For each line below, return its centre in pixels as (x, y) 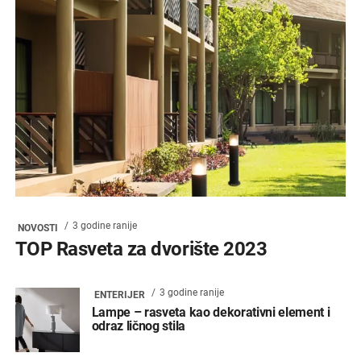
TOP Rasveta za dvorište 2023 (141, 249)
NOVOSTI (37, 228)
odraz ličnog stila (138, 326)
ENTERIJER (119, 295)
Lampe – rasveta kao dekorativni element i (211, 312)
